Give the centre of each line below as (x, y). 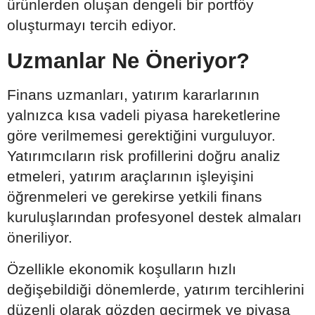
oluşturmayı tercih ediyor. (92, 25)
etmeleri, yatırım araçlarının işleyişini (130, 176)
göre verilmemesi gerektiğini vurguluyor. (141, 135)
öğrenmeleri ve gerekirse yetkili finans (135, 196)
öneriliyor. (40, 237)
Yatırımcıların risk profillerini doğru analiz (144, 155)
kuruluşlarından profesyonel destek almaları (154, 217)
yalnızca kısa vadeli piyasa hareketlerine (144, 115)
